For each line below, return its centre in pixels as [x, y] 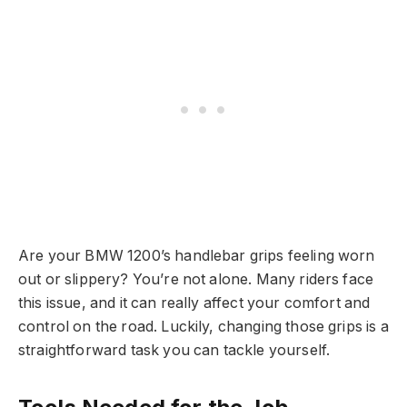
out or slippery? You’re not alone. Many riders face [196, 280]
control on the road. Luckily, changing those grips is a [203, 327]
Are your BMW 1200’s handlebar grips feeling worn [197, 256]
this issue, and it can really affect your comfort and [194, 303]
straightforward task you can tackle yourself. [174, 351]
